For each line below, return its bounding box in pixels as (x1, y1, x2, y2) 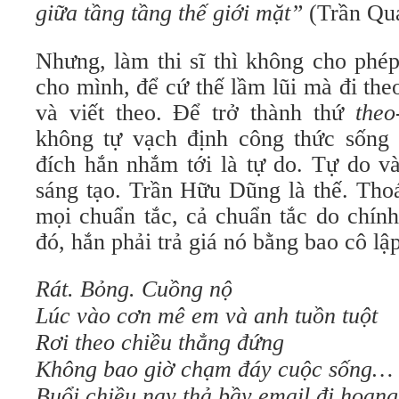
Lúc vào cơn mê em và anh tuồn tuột (36, 303, 378, 329)
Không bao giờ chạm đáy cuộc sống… (36, 356, 393, 382)
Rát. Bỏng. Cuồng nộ (36, 276, 232, 302)
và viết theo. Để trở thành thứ (36, 100, 355, 126)
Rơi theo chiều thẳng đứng (36, 330, 284, 355)
